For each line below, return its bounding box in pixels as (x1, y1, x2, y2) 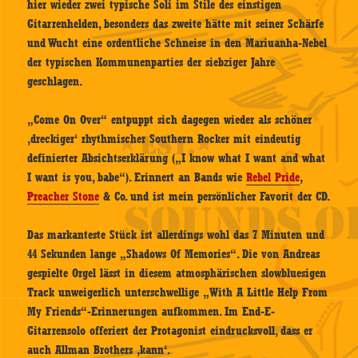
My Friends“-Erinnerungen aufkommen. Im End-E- (27, 304, 276, 320)
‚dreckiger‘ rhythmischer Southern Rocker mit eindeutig (27, 132, 301, 147)
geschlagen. (27, 74, 83, 89)
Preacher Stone (27, 189, 100, 205)
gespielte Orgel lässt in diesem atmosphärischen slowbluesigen (27, 266, 327, 281)
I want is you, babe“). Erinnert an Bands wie (27, 170, 247, 185)
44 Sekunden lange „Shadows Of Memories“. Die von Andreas (27, 247, 320, 262)
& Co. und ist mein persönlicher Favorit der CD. (99, 189, 331, 205)
